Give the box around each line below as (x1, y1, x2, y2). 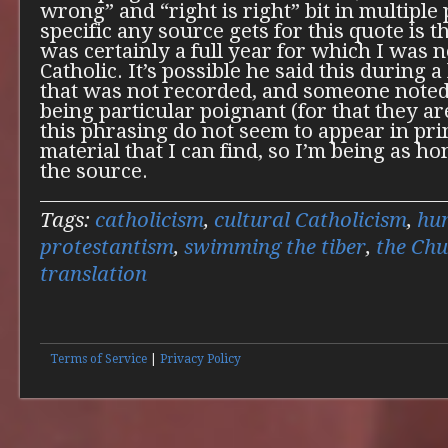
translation (40, 262, 147, 287)
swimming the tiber (184, 235, 366, 260)
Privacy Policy (160, 352, 241, 367)
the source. (40, 159, 148, 184)
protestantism (40, 235, 174, 260)
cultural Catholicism (214, 208, 407, 233)
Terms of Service (50, 352, 147, 367)
